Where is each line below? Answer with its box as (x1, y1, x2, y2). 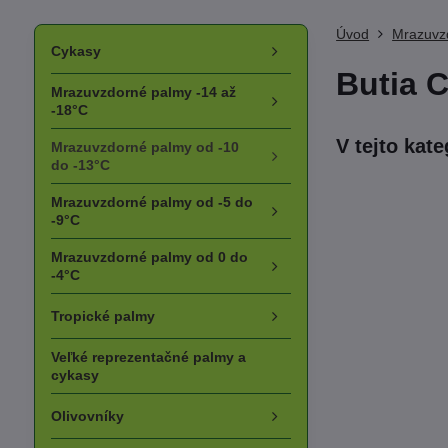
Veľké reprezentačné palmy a (50, 349, 246, 365)
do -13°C (50, 157, 110, 173)
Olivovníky (50, 408, 124, 424)
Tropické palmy (50, 308, 155, 324)
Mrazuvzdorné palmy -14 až (50, 84, 236, 100)
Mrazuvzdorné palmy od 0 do (50, 249, 248, 265)
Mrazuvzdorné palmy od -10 (50, 139, 239, 155)
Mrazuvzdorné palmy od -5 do (50, 194, 253, 210)
